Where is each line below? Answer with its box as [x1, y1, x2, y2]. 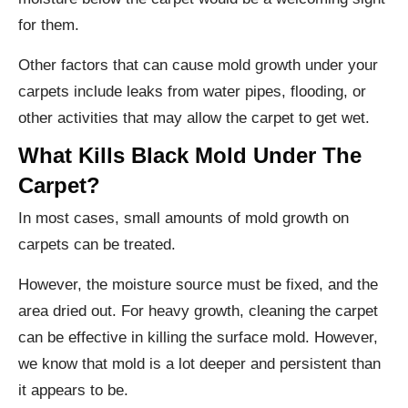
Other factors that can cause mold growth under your [18, 56, 378, 74]
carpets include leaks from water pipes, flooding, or [18, 82, 366, 100]
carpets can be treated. [18, 235, 176, 253]
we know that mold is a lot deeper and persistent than [18, 354, 381, 372]
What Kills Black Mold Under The [18, 142, 362, 168]
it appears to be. [18, 381, 128, 399]
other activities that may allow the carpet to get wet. [18, 108, 370, 127]
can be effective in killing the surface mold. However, [18, 328, 378, 346]
